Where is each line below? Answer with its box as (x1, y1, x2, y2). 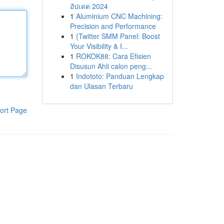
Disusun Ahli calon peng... (69, 61, 152, 71)
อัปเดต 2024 (69, 1, 108, 11)
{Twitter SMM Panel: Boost (75, 31, 160, 41)
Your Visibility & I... (69, 41, 128, 51)
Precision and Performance (69, 21, 156, 31)
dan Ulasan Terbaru (69, 81, 133, 91)
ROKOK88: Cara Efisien (75, 51, 151, 61)
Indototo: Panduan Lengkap (75, 71, 164, 81)
